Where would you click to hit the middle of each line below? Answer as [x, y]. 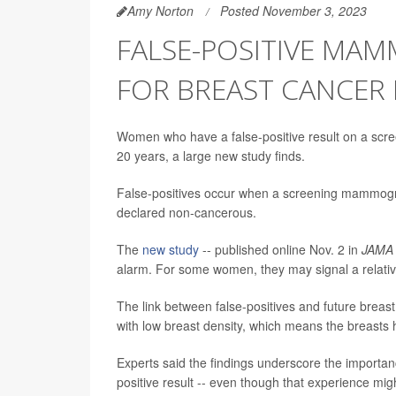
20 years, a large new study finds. [211, 155]
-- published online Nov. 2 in [280, 249]
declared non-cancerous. [187, 212]
